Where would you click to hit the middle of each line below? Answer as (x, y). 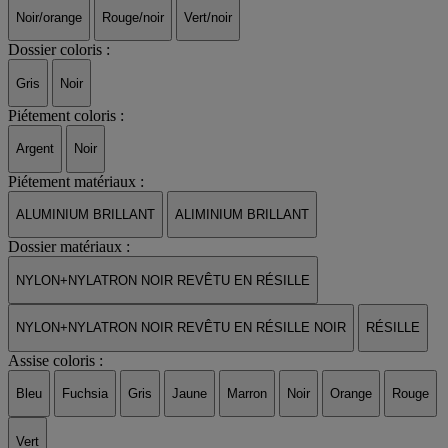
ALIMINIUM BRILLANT (242, 215)
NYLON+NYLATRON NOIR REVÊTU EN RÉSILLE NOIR (181, 328)
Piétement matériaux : (76, 181)
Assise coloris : (55, 360)
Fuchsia (85, 394)
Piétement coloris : (66, 116)
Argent (35, 149)
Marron (247, 394)
